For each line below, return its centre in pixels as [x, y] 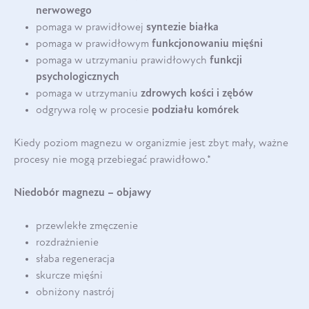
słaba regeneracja [75, 259]
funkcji [226, 60]
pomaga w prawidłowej [91, 27]
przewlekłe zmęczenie [87, 226]
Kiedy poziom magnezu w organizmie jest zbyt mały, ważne [151, 143]
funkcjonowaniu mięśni [209, 44]
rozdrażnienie [67, 242]
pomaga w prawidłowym [94, 44]
